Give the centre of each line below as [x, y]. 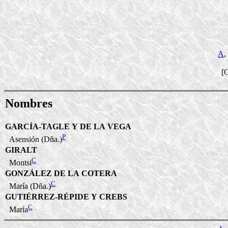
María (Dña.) [28, 186]
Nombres [29, 103]
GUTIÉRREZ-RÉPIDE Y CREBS [66, 196]
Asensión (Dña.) [34, 139]
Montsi [18, 163]
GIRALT [21, 150]
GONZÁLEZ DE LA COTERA [61, 173]
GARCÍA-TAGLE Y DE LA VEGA [68, 126]
